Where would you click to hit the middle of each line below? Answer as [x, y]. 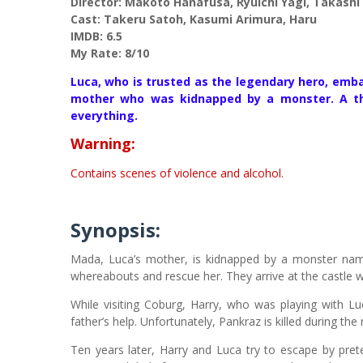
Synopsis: [115, 230]
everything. [104, 115]
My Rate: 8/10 [110, 53]
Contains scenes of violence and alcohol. [177, 173]
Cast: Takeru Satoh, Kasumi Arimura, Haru [194, 19]
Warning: [103, 143]
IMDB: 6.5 [96, 36]
